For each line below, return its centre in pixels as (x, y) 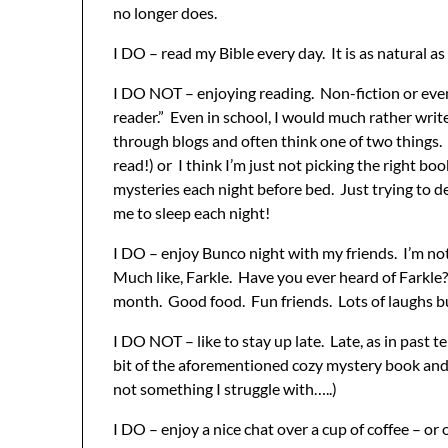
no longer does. (165, 12)
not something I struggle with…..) (225, 388)
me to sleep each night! (191, 212)
